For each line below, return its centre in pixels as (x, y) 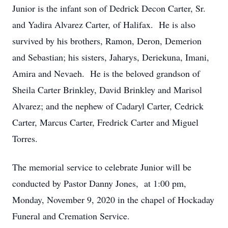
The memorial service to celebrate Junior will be (102, 167)
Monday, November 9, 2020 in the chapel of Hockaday (113, 199)
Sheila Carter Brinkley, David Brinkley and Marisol (107, 90)
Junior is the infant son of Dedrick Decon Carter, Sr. (109, 8)
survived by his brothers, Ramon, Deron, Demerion (107, 41)
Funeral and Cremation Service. (71, 216)
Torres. (25, 138)
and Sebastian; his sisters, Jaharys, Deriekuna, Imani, (111, 57)
